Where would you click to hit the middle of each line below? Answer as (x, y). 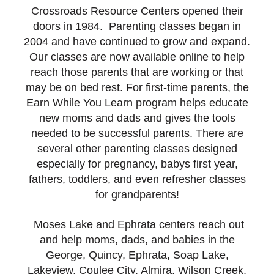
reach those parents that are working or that (137, 72)
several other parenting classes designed (137, 149)
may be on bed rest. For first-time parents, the (137, 88)
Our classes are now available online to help (137, 57)
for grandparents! (137, 195)
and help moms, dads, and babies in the (137, 240)
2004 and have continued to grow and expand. (137, 42)
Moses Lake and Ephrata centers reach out (137, 225)
